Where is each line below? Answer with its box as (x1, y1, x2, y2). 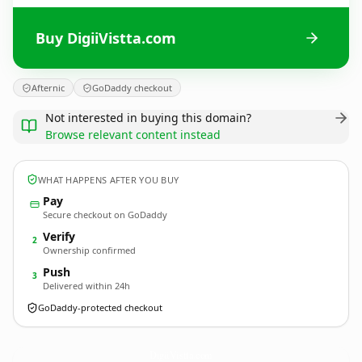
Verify (43, 229, 75, 244)
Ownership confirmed (43, 244, 136, 256)
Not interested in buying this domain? (45, 110, 251, 125)
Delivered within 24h (43, 280, 130, 292)
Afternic (32, 82, 65, 94)
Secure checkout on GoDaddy (43, 208, 167, 221)
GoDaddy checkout (92, 82, 172, 94)
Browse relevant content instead (45, 127, 221, 142)
